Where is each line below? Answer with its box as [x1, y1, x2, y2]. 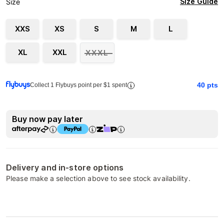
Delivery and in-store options [6, 162, 124, 172]
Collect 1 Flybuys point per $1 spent [30, 81, 127, 88]
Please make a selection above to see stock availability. [6, 174, 190, 182]
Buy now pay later [12, 114, 83, 124]
